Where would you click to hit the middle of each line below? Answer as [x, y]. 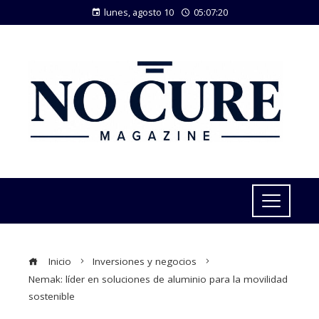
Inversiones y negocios [145, 261]
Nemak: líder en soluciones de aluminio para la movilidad [158, 279]
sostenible [52, 296]
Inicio [58, 261]
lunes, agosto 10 [139, 12]
